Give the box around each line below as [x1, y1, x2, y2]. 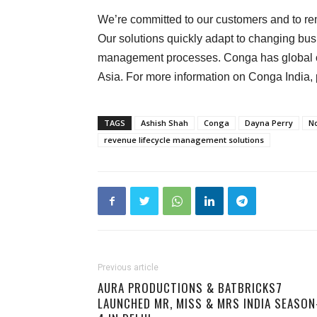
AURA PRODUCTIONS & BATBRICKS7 [98, 279, 282, 296]
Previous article [98, 263, 158, 272]
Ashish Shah [141, 117, 188, 128]
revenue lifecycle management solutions [104, 134, 264, 145]
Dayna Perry [245, 117, 293, 128]
